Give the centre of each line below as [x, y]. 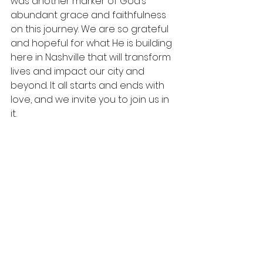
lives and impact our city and [79, 72]
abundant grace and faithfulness [90, 15]
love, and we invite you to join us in [91, 100]
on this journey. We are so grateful [91, 29]
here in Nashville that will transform [92, 58]
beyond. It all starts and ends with [89, 86]
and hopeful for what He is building [92, 43]
